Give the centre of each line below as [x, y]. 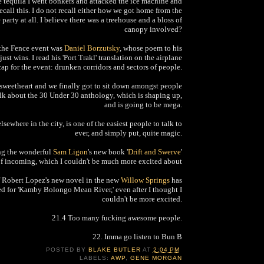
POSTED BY [67, 250]
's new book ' [108, 151]
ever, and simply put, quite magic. [128, 133]
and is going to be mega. [143, 104]
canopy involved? [153, 29]
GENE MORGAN [156, 258]
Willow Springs [145, 180]
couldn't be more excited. [142, 199]
